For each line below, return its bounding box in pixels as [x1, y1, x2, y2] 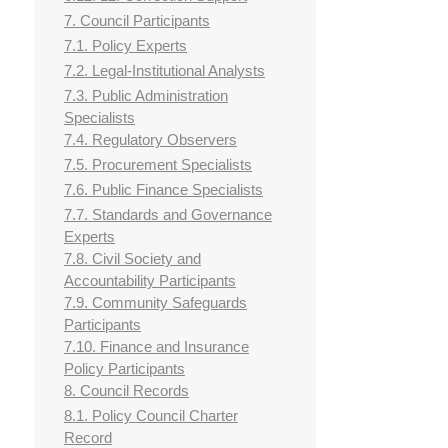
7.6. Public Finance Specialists [64, 181, 263, 199]
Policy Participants [64, 360, 185, 378]
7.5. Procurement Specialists [64, 156, 252, 174]
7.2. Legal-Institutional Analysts [64, 62, 265, 80]
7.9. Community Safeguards [64, 294, 247, 312]
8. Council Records [64, 382, 189, 400]
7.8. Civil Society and [64, 250, 201, 268]
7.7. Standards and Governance [64, 206, 272, 224]
